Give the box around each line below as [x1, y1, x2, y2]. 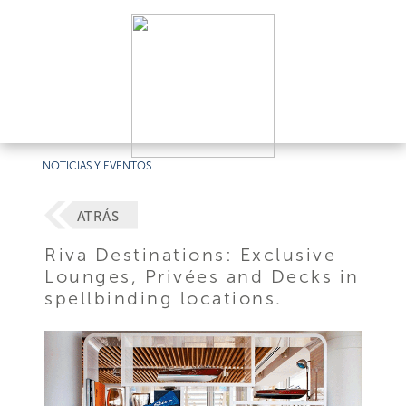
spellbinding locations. [44, 286, 283, 309]
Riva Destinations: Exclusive [44, 243, 337, 266]
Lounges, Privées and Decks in [44, 265, 360, 287]
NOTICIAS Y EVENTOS [43, 159, 152, 172]
